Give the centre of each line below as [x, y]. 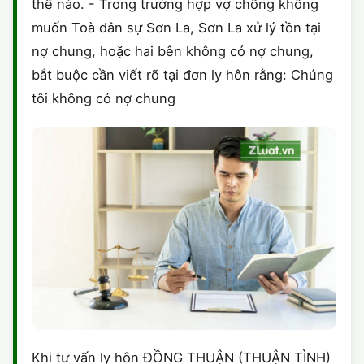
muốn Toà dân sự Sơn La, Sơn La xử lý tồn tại [176, 28]
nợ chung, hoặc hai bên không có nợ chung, [173, 51]
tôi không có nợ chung [104, 98]
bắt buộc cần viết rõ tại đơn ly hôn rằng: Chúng [182, 75]
